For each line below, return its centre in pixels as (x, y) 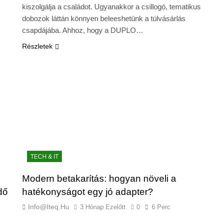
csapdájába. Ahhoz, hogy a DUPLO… (82, 30)
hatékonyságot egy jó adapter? (87, 192)
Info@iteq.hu (48, 206)
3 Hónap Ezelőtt (103, 207)
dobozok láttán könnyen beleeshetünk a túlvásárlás (104, 19)
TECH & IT (44, 156)
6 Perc (161, 207)
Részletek (37, 46)
